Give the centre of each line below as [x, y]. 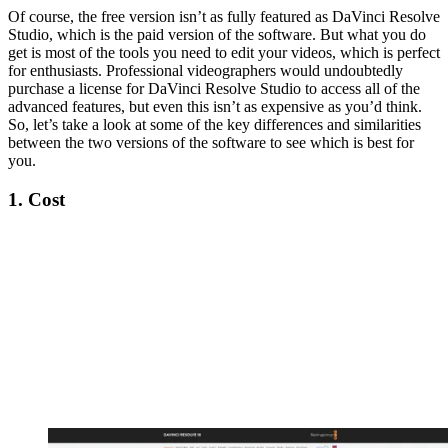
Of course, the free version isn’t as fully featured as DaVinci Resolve [224, 17]
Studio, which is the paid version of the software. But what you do [217, 35]
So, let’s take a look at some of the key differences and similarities [214, 125]
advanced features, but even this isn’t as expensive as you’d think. [215, 107]
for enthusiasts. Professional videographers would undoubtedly [205, 71]
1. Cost [36, 200]
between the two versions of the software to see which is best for [211, 143]
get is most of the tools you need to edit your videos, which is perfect [224, 53]
